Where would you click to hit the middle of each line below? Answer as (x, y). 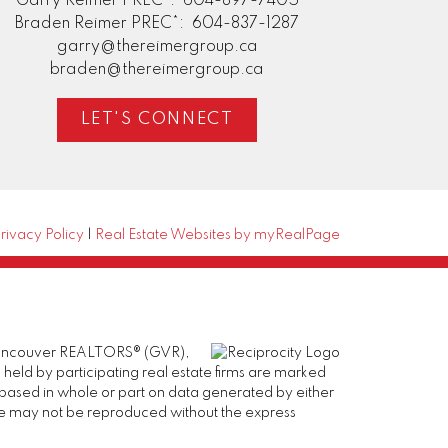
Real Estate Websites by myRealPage (218, 234)
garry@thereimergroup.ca (157, 46)
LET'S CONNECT (157, 120)
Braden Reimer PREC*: (102, 23)
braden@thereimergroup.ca (157, 69)
